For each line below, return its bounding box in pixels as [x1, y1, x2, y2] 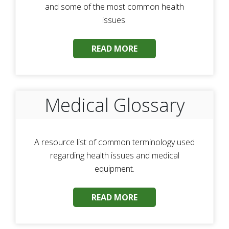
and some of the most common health [45, 1, 184, 12]
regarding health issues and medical [50, 150, 179, 161]
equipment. [95, 163, 134, 174]
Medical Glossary [44, 93, 185, 118]
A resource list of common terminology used [34, 136, 195, 148]
